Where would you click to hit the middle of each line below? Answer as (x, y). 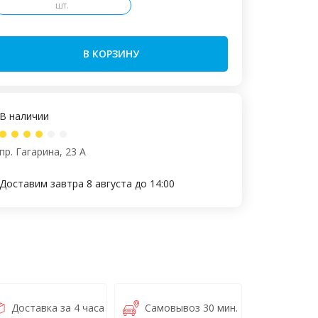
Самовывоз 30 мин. (191, 308)
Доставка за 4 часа (58, 308)
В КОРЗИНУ (111, 54)
